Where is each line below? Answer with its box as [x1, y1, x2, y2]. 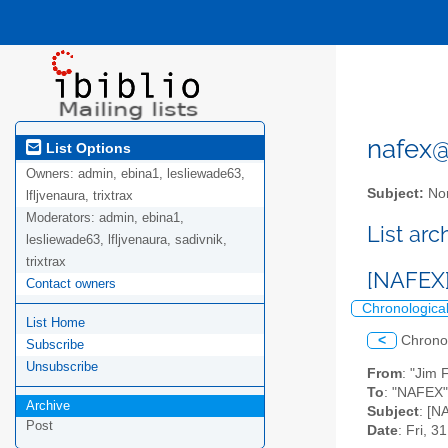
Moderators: [26, 210, 99, 226]
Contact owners [26, 276, 116, 292]
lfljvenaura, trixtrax [26, 188, 133, 204]
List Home [26, 315, 85, 331]
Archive [26, 398, 70, 414]
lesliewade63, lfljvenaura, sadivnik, [26, 232, 227, 248]
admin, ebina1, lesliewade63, [78, 166, 245, 182]
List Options [42, 139, 131, 156]
